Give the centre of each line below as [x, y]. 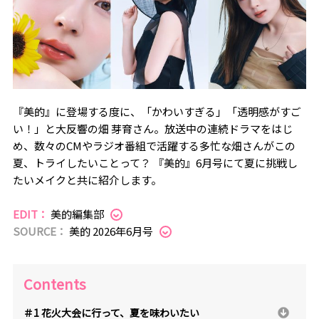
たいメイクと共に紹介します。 [87, 180]
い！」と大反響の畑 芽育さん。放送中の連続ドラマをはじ [152, 129]
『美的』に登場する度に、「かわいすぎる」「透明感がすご [157, 112]
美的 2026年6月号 [112, 231]
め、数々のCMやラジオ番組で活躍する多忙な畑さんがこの [154, 146]
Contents [54, 283]
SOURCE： [41, 231]
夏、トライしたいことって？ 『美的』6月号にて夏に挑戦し [155, 163]
